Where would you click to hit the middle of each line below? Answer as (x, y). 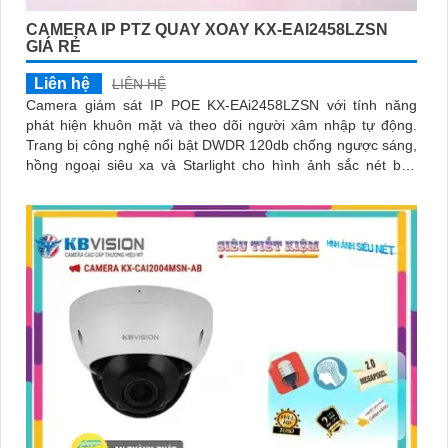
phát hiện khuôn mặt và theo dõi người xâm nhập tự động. (221, 125)
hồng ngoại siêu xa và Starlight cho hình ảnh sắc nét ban (221, 165)
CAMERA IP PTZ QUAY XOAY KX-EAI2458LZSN (207, 30)
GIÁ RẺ (53, 47)
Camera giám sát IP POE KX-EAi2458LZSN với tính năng (221, 105)
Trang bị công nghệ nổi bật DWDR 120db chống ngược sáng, (221, 145)
